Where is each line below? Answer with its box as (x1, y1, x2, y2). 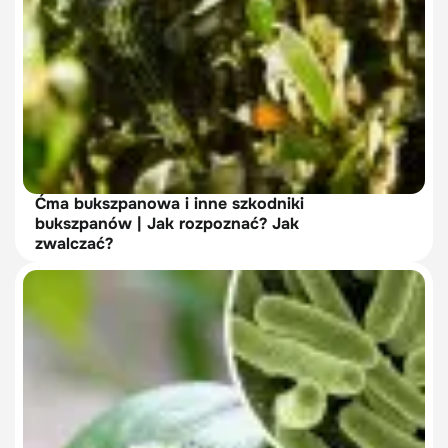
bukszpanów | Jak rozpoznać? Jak (35, 212, 299, 234)
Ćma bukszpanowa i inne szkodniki (35, 192, 304, 214)
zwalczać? (35, 232, 113, 254)
